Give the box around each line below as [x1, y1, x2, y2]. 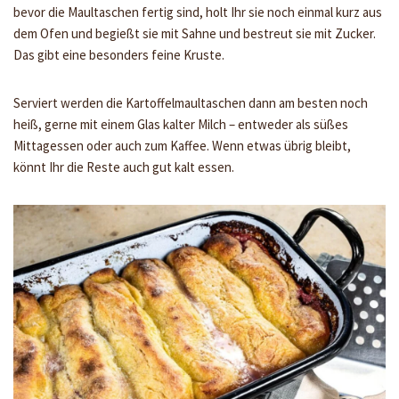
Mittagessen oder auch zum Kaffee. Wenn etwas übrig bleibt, [13, 137, 351, 155]
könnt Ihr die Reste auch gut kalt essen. [13, 159, 234, 176]
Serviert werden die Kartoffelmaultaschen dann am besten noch [13, 94, 368, 112]
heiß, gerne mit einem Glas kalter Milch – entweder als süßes [13, 116, 348, 134]
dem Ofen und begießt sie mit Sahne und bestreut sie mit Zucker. [13, 25, 376, 43]
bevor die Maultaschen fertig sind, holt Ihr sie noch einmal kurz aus [13, 4, 382, 21]
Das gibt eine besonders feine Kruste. [13, 46, 224, 64]
